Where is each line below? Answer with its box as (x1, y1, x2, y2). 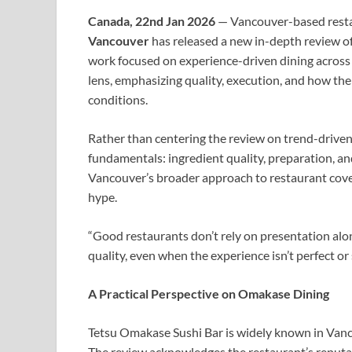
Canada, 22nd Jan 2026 (88, 13, 218, 29)
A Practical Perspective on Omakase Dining (88, 286, 329, 302)
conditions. (88, 92, 148, 108)
